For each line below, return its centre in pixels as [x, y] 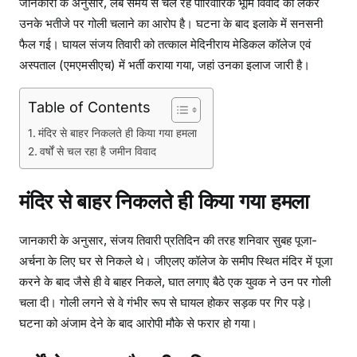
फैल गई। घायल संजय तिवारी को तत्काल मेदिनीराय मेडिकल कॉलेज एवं [165, 45]
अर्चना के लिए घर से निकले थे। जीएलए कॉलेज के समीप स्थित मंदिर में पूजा [176, 261]
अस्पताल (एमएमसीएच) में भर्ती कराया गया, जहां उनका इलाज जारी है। [165, 65]
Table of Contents [89, 107]
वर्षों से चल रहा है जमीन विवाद [98, 152]
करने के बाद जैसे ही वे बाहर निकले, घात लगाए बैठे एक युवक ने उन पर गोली [175, 281]
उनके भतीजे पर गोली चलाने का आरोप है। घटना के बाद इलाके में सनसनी [171, 24]
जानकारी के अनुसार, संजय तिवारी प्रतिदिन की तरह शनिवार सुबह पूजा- [168, 240]
